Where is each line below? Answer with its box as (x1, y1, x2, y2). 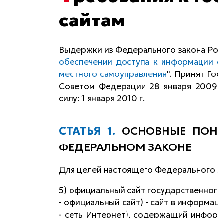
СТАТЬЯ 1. (58, 124, 122, 138)
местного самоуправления (58, 68, 167, 79)
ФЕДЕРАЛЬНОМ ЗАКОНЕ (58, 140, 192, 154)
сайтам (58, 9, 125, 31)
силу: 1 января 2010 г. (58, 92, 145, 104)
